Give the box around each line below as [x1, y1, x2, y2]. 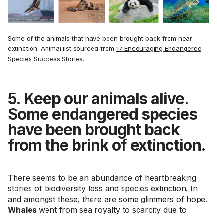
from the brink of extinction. [8, 135, 206, 155]
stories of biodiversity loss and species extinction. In [8, 183, 198, 193]
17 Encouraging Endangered [116, 44, 201, 52]
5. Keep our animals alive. [8, 89, 188, 108]
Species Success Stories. [8, 54, 84, 62]
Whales [8, 204, 39, 215]
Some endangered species [8, 104, 197, 124]
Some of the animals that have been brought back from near [8, 34, 192, 42]
